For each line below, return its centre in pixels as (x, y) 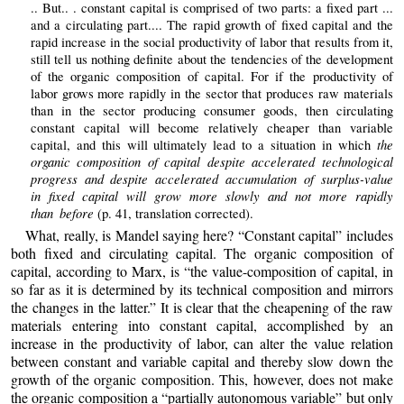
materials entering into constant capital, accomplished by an (202, 326)
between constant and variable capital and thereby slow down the (202, 362)
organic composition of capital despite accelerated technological (211, 162)
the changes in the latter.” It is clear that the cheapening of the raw (202, 308)
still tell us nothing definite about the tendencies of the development (211, 60)
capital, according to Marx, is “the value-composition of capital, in (202, 271)
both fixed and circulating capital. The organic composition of (202, 253)
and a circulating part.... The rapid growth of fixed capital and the (211, 25)
